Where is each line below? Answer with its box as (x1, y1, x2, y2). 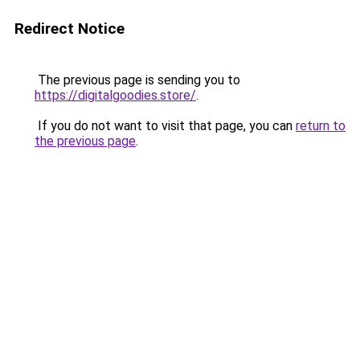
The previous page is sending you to (35, 72, 240, 88)
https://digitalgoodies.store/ (35, 88, 196, 103)
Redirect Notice (14, 19, 125, 38)
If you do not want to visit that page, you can (35, 118, 296, 133)
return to (296, 118, 346, 133)
